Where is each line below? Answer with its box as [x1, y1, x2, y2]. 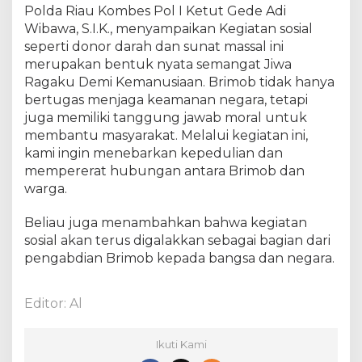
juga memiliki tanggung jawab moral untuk [24, 109, 307, 125]
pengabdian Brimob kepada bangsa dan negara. [24, 250, 335, 266]
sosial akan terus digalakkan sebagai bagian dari [24, 232, 330, 248]
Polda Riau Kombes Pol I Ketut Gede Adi [24, 2, 286, 19]
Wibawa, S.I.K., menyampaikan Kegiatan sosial [24, 20, 313, 36]
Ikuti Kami [155, 337, 207, 351]
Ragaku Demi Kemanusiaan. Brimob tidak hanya [24, 74, 335, 90]
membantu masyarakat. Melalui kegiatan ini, [24, 127, 308, 143]
